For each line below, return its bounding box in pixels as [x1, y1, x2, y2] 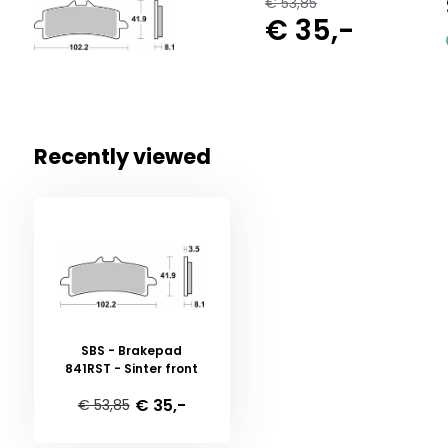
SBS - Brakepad [81, 342, 183, 360]
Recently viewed [33, 142, 211, 172]
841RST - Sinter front [65, 360, 199, 378]
